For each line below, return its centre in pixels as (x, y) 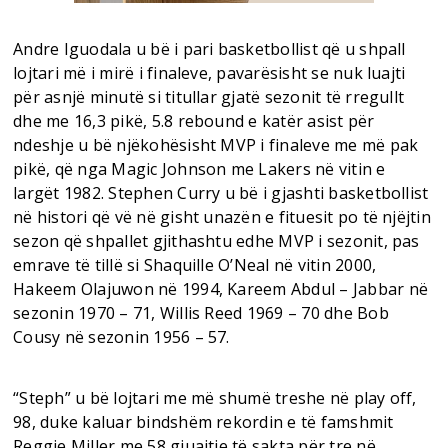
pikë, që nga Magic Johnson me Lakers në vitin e (199, 168)
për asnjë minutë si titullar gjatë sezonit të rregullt (209, 96)
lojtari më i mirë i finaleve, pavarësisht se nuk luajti (209, 72)
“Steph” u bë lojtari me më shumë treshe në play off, (215, 398)
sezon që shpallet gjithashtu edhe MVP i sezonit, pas (216, 240)
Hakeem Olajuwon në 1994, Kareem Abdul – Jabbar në (220, 288)
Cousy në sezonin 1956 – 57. (121, 336)
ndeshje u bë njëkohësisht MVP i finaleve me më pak (216, 144)
